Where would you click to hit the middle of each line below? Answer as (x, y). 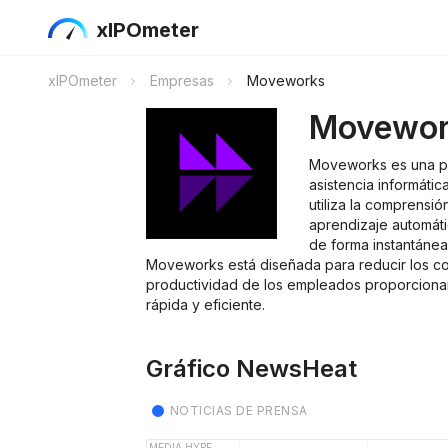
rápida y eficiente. (205, 304)
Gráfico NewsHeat (251, 368)
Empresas (182, 80)
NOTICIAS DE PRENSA (239, 410)
